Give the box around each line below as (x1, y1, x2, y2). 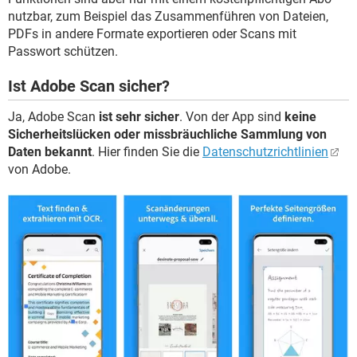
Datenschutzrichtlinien (202, 143, 328, 159)
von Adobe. (8, 161, 71, 177)
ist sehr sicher (99, 108, 179, 124)
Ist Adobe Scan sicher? (8, 76, 170, 96)
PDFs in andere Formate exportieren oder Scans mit (8, 25, 296, 41)
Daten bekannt (8, 143, 92, 159)
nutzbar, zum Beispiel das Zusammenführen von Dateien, (8, 8, 328, 24)
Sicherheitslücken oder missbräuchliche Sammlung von (8, 126, 327, 142)
